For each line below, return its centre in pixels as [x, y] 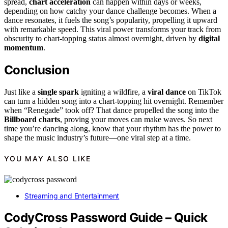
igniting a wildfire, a [113, 92]
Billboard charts [32, 119]
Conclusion [37, 70]
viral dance [167, 92]
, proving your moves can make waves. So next [136, 119]
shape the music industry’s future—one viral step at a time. [97, 137]
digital [209, 39]
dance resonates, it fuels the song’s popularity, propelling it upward [111, 20]
